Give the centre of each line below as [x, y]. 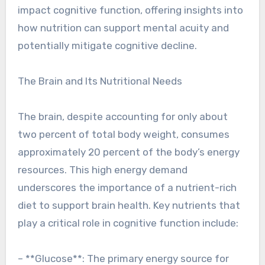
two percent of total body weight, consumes [123, 134]
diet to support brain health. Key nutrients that [129, 205]
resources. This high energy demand [102, 170]
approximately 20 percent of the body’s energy [128, 152]
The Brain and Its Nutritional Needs [100, 81]
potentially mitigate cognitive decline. [107, 46]
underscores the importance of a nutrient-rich [127, 188]
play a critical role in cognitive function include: [128, 223]
